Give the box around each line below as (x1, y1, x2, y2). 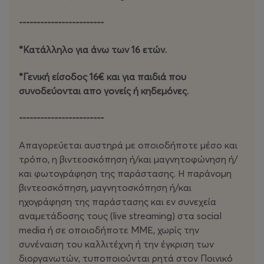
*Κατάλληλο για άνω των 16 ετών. (19, 44, 167, 56)
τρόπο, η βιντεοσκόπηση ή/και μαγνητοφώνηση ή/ (19, 153, 238, 166)
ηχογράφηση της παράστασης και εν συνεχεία (19, 196, 216, 208)
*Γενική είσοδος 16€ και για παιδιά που (19, 71, 186, 83)
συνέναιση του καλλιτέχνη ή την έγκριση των (19, 238, 214, 250)
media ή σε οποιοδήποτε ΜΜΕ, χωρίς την (19, 224, 199, 236)
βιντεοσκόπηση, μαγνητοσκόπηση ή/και (19, 181, 192, 194)
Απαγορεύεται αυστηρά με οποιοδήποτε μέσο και (19, 139, 237, 151)
